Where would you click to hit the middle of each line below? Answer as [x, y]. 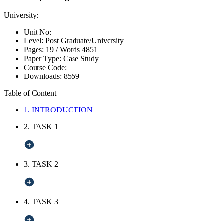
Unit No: [37, 32]
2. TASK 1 [41, 127]
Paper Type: [43, 59]
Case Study [81, 59]
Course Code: [45, 68]
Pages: [34, 50]
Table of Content [30, 93]
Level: [35, 41]
